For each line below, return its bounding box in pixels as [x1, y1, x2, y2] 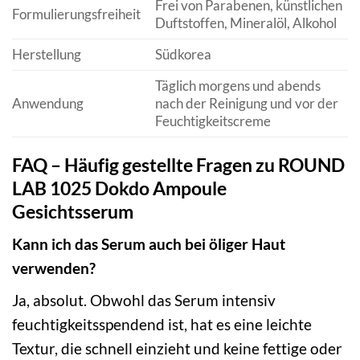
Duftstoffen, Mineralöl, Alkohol [154, 14, 337, 32]
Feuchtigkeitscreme [154, 112, 271, 130]
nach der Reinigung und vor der [154, 95, 338, 112]
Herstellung [12, 46, 81, 63]
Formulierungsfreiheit [12, 6, 141, 23]
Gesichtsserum [12, 199, 133, 223]
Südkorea [154, 46, 211, 63]
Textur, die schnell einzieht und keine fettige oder [12, 338, 342, 358]
